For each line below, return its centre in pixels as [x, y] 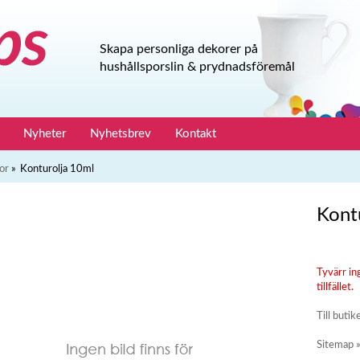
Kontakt [196, 134]
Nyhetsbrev [121, 134]
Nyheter [45, 134]
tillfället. [335, 287]
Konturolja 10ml [57, 169]
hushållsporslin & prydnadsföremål [197, 67]
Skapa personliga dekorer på [180, 49]
